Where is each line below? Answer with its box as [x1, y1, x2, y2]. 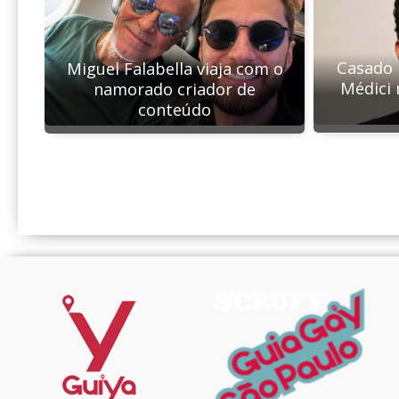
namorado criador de [94, 77, 256, 100]
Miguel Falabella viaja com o [66, 57, 283, 79]
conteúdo [138, 98, 211, 120]
